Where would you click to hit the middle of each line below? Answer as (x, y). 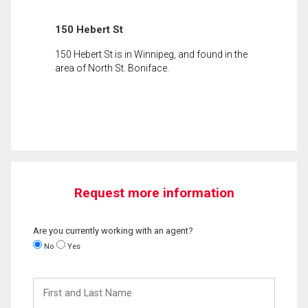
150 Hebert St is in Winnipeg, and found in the (151, 54)
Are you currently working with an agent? (113, 230)
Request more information (154, 192)
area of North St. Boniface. (112, 68)
